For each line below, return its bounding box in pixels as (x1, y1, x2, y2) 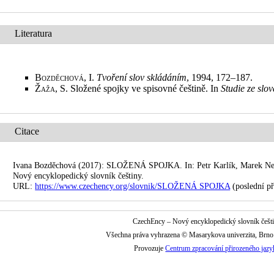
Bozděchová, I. (35, 72, 97, 83)
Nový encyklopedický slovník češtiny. (13, 171, 144, 180)
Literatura (15, 28, 53, 39)
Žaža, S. (35, 83, 71, 94)
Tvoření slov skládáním (97, 72, 187, 83)
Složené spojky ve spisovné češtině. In (70, 83, 221, 94)
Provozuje (134, 244, 166, 253)
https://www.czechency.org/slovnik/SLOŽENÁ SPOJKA (35, 181, 231, 191)
